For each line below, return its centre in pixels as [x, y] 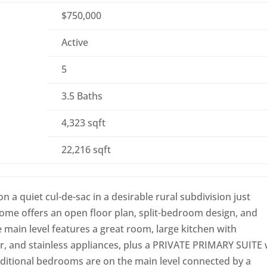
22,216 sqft [86, 150]
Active [75, 43]
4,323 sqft [84, 123]
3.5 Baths [82, 96]
